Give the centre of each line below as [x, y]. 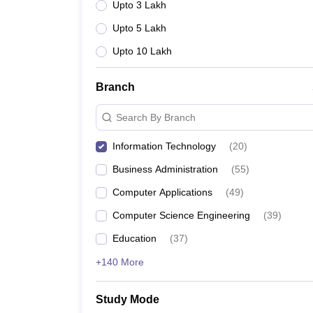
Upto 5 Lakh [139, 28]
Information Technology [164, 146]
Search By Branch [156, 117]
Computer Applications [162, 192]
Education [134, 238]
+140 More [120, 262]
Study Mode [128, 299]
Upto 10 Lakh [142, 51]
